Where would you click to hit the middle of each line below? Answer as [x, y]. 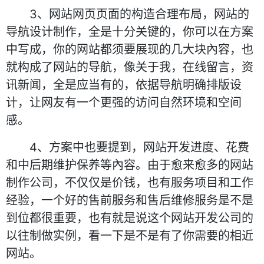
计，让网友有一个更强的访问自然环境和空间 [124, 103]
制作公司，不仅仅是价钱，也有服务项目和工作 [130, 183]
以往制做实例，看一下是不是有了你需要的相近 [130, 236]
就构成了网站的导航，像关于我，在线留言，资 [130, 67]
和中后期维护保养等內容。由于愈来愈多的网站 [130, 165]
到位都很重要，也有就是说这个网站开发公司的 [130, 218]
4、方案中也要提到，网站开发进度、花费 [128, 147]
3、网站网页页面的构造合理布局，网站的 [128, 14]
